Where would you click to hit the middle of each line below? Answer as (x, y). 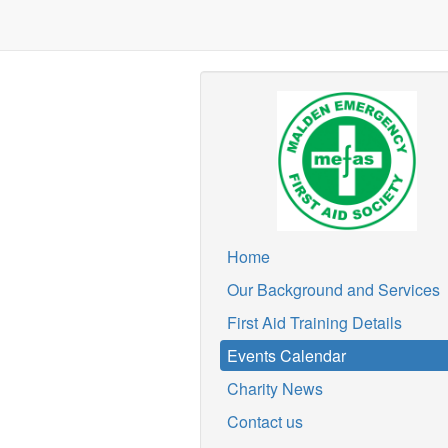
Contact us (264, 421)
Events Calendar (286, 355)
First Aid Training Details (314, 322)
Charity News (274, 388)
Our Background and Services (333, 289)
